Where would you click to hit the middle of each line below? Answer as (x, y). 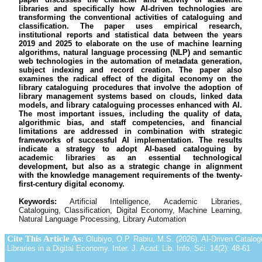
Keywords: (38, 201)
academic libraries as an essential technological (130, 157)
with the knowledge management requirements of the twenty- (130, 175)
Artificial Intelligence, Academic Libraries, (156, 201)
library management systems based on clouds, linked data (130, 96)
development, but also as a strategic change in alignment (130, 166)
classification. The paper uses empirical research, (130, 26)
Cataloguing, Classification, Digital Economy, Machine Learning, (130, 210)
